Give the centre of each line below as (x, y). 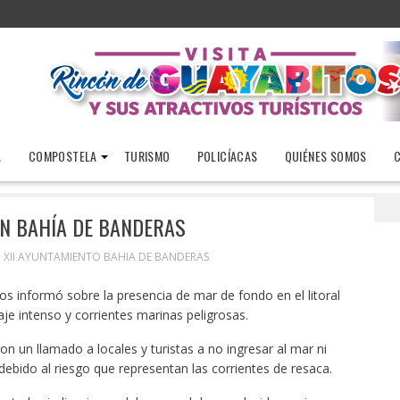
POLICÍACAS (227, 156)
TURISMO (147, 156)
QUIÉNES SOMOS (325, 156)
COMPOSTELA (62, 156)
